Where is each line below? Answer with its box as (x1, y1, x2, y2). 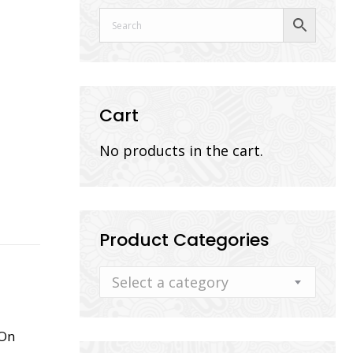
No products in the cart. (99, 141, 263, 160)
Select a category (112, 273, 229, 292)
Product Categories (99, 228, 269, 252)
